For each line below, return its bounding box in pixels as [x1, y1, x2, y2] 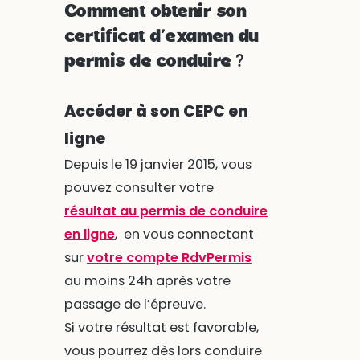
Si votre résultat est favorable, [63, 317, 259, 337]
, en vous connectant [114, 224, 254, 243]
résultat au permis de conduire [63, 201, 268, 220]
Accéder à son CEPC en [63, 100, 248, 122]
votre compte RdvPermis [86, 247, 252, 267]
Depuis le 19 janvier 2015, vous [63, 154, 252, 174]
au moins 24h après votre [63, 271, 231, 290]
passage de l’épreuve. [63, 294, 206, 313]
